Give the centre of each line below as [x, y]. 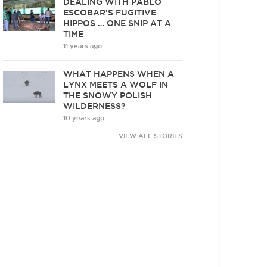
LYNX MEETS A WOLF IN [116, 84]
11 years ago [83, 46]
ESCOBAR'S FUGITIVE [110, 12]
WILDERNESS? [95, 106]
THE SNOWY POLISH [108, 95]
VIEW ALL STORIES [151, 136]
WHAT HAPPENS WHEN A [119, 74]
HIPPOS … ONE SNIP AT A [117, 23]
